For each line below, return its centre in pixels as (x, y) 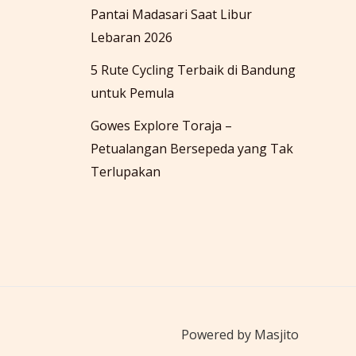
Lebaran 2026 (131, 37)
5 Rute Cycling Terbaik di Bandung (193, 70)
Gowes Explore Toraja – (161, 125)
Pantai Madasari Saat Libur (171, 14)
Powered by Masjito (240, 334)
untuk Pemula (132, 93)
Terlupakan (125, 171)
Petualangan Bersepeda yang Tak (192, 148)
